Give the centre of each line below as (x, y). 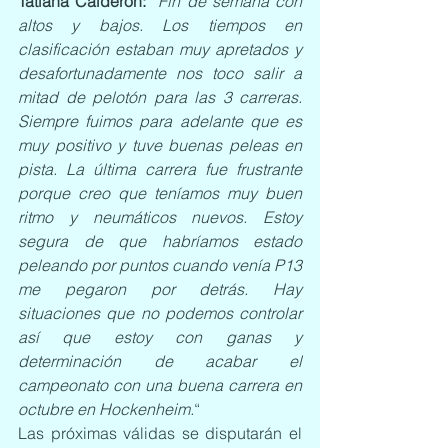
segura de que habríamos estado (160, 241)
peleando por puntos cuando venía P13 (160, 265)
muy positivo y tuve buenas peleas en (160, 145)
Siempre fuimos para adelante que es (160, 121)
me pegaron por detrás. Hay (160, 289)
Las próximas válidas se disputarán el (160, 433)
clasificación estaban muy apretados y (160, 49)
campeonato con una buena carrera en (160, 385)
